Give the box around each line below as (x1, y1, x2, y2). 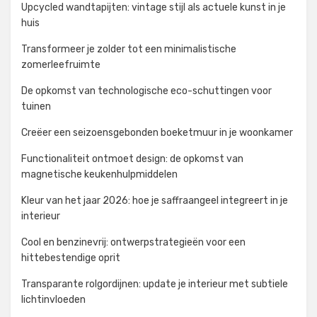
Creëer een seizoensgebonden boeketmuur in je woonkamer (21, 127, 293, 139)
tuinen (21, 100, 51, 113)
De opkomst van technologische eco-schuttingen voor (21, 85, 272, 98)
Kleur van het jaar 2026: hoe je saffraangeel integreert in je (21, 195, 288, 207)
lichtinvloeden (21, 294, 86, 306)
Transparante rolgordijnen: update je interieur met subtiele (21, 278, 288, 291)
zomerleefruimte (21, 59, 100, 71)
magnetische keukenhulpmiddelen (21, 168, 178, 181)
